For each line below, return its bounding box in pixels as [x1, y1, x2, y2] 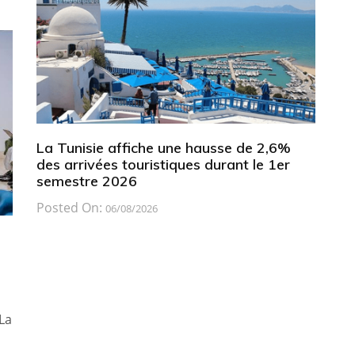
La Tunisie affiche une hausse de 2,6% [36, 138, 290, 157]
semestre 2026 [36, 171, 137, 190]
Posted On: [36, 198, 105, 216]
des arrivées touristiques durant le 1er [36, 155, 290, 174]
